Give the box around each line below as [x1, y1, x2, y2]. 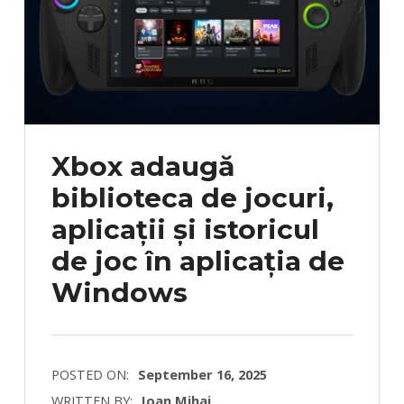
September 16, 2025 [137, 365, 267, 384]
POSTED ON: [50, 365, 133, 384]
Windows [50, 275, 188, 309]
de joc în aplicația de [50, 243, 344, 278]
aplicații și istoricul [50, 212, 319, 246]
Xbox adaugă [50, 149, 234, 183]
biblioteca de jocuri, [50, 180, 334, 215]
